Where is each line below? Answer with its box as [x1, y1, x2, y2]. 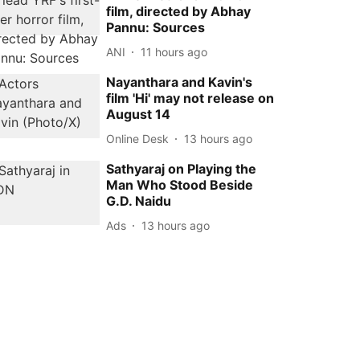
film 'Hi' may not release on [106, 90, 275, 106]
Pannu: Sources [106, 19, 206, 35]
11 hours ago [141, 44, 208, 59]
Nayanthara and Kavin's [106, 74, 253, 90]
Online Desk [106, 131, 170, 145]
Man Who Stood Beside [106, 177, 254, 193]
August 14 [106, 106, 171, 122]
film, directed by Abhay [106, 3, 252, 19]
